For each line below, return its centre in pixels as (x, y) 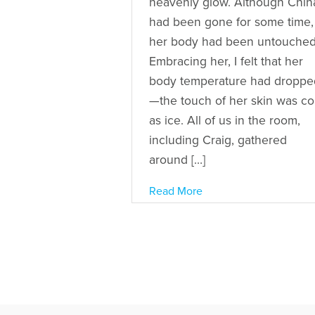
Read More (176, 191)
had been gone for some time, (231, 22)
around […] (177, 160)
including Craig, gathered (218, 140)
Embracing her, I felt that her (226, 61)
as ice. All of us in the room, (225, 120)
